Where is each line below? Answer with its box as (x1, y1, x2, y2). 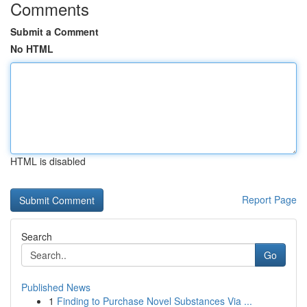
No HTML (10, 42, 53, 56)
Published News (21, 280, 90, 294)
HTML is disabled (10, 154, 86, 168)
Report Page (242, 193, 297, 206)
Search (21, 230, 52, 243)
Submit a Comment (10, 25, 99, 38)
